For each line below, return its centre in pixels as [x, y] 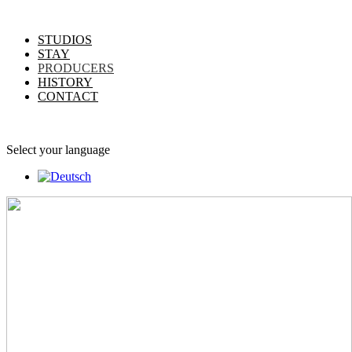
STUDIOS [65, 40]
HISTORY [65, 82]
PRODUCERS [76, 68]
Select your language [58, 150]
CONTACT [68, 96]
